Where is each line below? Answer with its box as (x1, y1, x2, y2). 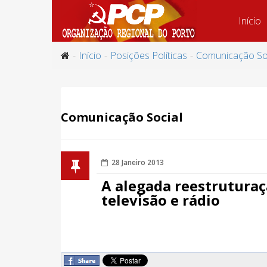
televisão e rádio (101, 190, 220, 210)
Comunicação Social (61, 109, 183, 125)
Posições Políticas (110, 49, 187, 62)
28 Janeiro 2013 (111, 157, 164, 167)
